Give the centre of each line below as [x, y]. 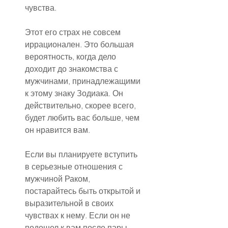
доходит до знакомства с [73, 69]
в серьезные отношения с [75, 167]
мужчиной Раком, [59, 179]
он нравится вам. [58, 130]
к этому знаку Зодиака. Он [75, 93]
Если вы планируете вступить [82, 154]
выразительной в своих [70, 203]
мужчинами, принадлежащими [84, 81]
